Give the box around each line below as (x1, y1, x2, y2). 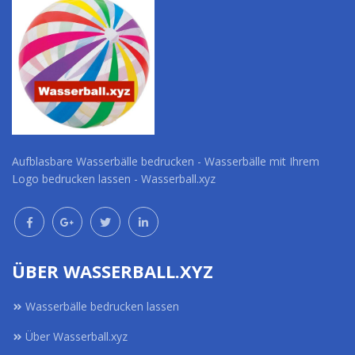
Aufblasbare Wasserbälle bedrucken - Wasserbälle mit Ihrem (12, 153, 319, 169)
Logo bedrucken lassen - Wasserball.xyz (12, 170, 216, 186)
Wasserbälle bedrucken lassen (25, 298, 179, 314)
